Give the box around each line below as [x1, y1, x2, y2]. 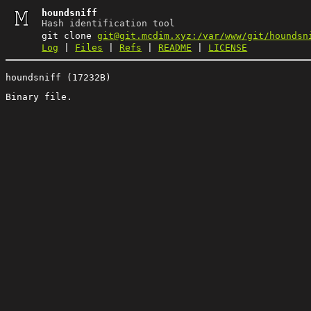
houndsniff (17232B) [6, 72, 111, 83]
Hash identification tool [42, 18, 176, 28]
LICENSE [208, 42, 248, 53]
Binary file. [6, 91, 72, 102]
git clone [42, 31, 98, 41]
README [158, 42, 192, 53]
